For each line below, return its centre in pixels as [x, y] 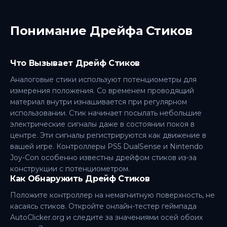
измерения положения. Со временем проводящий [102, 91]
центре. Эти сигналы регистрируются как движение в [108, 135]
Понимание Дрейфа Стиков [101, 31]
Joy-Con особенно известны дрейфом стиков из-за [103, 158]
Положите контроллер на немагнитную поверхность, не [112, 195]
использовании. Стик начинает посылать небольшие [106, 113]
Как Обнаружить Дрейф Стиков [80, 179]
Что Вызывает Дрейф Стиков [75, 63]
